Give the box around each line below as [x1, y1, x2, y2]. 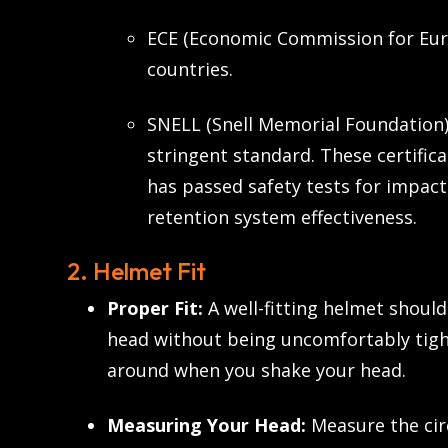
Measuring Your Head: [107, 413, 306, 438]
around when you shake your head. [107, 358, 406, 383]
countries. [147, 57, 233, 82]
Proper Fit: [107, 296, 203, 321]
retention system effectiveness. [147, 205, 417, 230]
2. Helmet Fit [67, 256, 206, 287]
